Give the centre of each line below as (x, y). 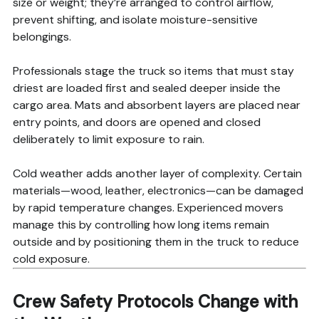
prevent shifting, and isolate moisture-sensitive (135, 20)
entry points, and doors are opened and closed (136, 122)
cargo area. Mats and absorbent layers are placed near (156, 105)
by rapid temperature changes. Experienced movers (148, 208)
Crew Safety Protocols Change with (155, 302)
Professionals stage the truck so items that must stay (153, 71)
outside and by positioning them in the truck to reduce (156, 242)
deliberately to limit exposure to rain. (108, 140)
